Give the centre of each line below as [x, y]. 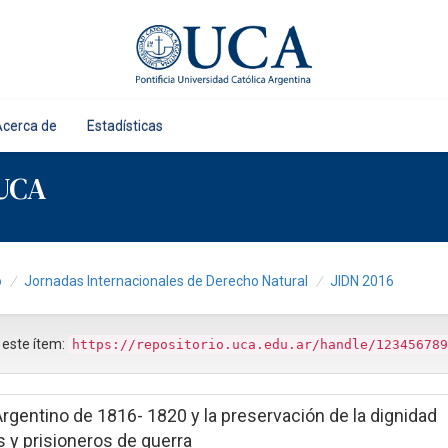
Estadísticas [125, 126]
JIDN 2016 [362, 280]
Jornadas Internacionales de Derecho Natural [166, 280]
